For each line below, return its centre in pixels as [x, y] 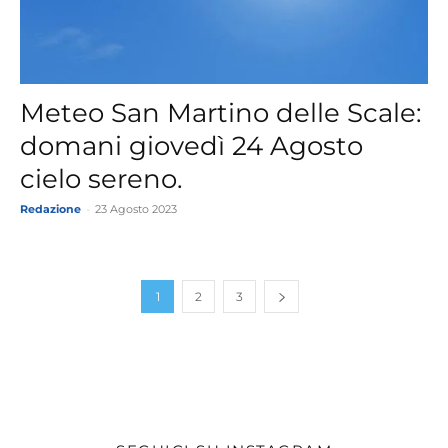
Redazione [50, 209]
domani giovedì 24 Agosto [191, 146]
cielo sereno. [101, 179]
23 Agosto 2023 [136, 209]
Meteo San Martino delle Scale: [221, 113]
